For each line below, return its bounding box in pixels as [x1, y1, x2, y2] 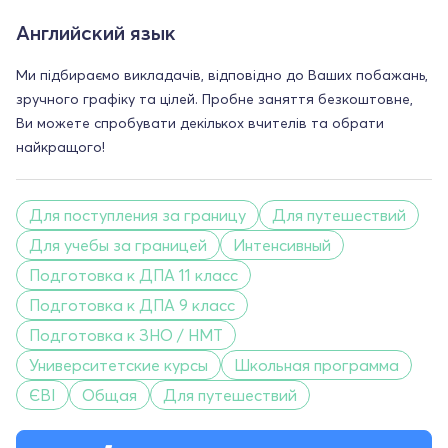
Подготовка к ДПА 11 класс [29, 264, 238, 285]
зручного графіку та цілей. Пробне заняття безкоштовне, [16, 89, 413, 108]
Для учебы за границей [29, 234, 207, 255]
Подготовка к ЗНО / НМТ [29, 324, 223, 345]
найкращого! [16, 137, 105, 156]
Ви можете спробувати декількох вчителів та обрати [16, 113, 384, 132]
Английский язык [16, 19, 176, 45]
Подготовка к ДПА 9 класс [29, 294, 235, 315]
